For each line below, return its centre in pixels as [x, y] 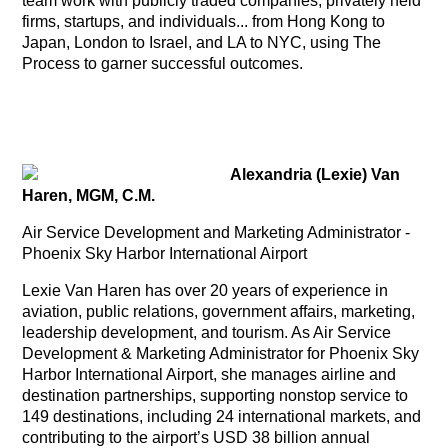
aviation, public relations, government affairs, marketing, [219, 311]
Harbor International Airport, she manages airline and [209, 374]
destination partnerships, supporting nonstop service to [215, 395]
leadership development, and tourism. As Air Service [207, 332]
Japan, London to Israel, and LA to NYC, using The [202, 42]
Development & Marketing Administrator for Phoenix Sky [221, 353]
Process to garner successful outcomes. [163, 63]
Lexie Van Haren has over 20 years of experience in [205, 290]
